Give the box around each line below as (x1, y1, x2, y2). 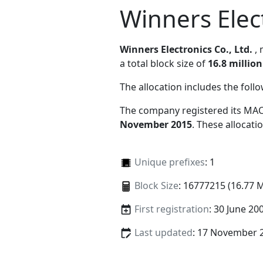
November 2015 (120, 117, 192, 131)
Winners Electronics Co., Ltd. (120, 42, 252, 56)
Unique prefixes (134, 155, 205, 168)
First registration (134, 202, 209, 215)
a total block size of (120, 56, 208, 70)
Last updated (134, 226, 193, 240)
